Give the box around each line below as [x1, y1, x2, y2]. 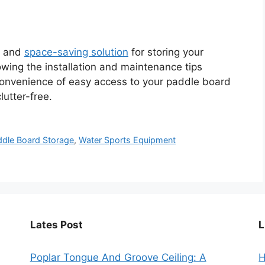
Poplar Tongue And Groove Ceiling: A [30, 251, 206, 263]
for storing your [128, 46, 203, 58]
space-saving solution [24, 46, 128, 58]
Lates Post [30, 218, 83, 231]
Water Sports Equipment [79, 134, 176, 145]
